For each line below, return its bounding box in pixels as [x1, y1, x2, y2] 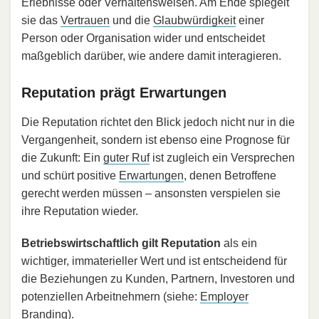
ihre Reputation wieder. [21, 204, 138, 217]
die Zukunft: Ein [21, 151, 103, 164]
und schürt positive [21, 169, 119, 182]
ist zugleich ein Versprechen [150, 151, 295, 164]
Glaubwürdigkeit [153, 14, 236, 26]
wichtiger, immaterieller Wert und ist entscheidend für [21, 254, 287, 267]
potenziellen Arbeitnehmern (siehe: [21, 290, 200, 303]
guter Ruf [103, 151, 150, 164]
